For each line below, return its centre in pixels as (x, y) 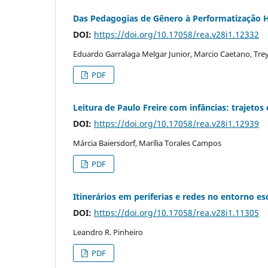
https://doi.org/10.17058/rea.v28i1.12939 (176, 123)
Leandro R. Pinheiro (108, 232)
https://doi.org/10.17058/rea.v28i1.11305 (176, 212)
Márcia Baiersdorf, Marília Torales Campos (147, 143)
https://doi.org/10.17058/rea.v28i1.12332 (176, 34)
